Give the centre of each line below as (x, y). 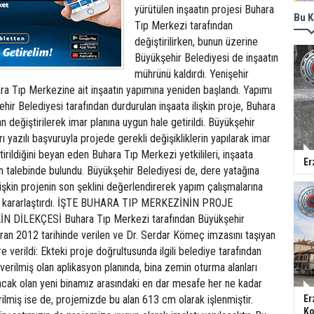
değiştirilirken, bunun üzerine (196, 42)
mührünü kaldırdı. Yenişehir (192, 74)
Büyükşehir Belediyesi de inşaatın (206, 58)
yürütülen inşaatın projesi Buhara (204, 9)
